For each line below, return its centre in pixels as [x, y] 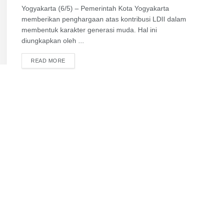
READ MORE [48, 61]
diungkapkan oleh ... [53, 41]
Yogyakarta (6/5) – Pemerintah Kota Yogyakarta [95, 8]
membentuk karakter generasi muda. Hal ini [89, 30]
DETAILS [77, 60]
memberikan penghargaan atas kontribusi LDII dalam [104, 19]
